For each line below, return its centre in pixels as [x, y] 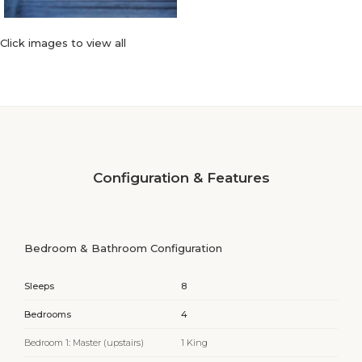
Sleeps [39, 286]
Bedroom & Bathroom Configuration [123, 248]
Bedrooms [48, 314]
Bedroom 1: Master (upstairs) [84, 342]
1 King [194, 342]
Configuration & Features [181, 177]
